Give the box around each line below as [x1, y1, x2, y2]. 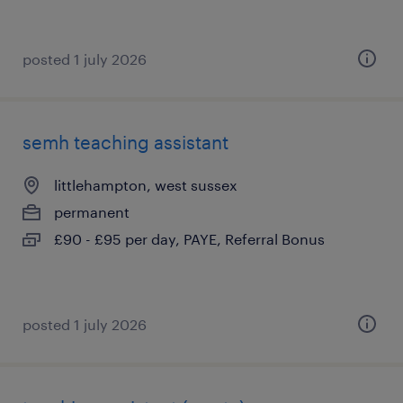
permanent [54, 203, 130, 220]
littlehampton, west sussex [54, 176, 237, 193]
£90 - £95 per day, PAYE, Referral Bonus [54, 230, 325, 247]
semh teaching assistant [22, 131, 228, 153]
